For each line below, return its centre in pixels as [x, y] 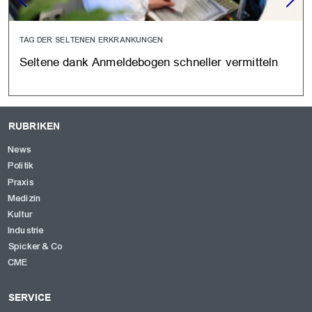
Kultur [21, 214]
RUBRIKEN [34, 126]
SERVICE [30, 298]
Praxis [21, 182]
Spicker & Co [36, 247]
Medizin [25, 198]
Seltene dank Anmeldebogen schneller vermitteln [149, 62]
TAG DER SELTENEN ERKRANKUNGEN [92, 40]
